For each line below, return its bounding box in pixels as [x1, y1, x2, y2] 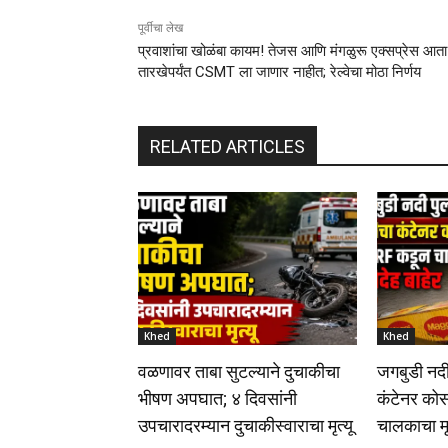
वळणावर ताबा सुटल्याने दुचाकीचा [138, 360, 340, 382]
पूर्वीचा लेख [138, 20, 183, 35]
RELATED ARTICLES [150, 135, 305, 157]
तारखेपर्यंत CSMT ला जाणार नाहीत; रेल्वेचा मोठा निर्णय [138, 62, 421, 81]
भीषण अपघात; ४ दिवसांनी [138, 387, 297, 409]
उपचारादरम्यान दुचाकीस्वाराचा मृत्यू [138, 414, 353, 436]
